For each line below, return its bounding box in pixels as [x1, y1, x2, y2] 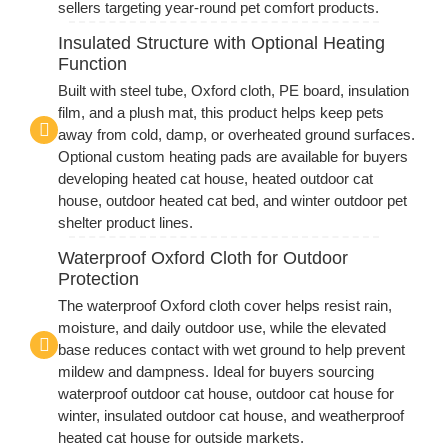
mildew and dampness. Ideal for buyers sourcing [58, 363, 374, 381]
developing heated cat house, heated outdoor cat [58, 170, 373, 188]
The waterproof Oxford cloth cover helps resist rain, [58, 297, 392, 315]
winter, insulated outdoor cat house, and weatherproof [58, 407, 404, 425]
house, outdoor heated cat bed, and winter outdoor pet [58, 192, 407, 210]
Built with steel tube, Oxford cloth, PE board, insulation [58, 82, 409, 100]
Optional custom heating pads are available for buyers [58, 148, 408, 166]
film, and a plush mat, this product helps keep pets [58, 104, 384, 122]
